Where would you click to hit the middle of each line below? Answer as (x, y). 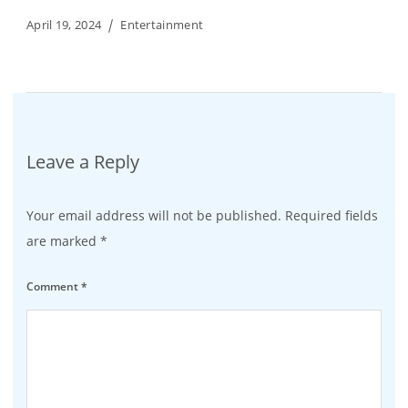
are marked (63, 241)
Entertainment (162, 25)
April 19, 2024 (64, 25)
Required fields (331, 216)
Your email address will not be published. (154, 216)
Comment (54, 287)
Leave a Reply (83, 162)
